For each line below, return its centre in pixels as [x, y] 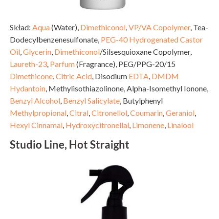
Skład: [21, 27]
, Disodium [110, 76]
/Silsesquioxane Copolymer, [146, 51]
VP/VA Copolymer [159, 27]
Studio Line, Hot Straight [70, 144]
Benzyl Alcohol [35, 100]
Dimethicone [31, 76]
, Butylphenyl [141, 100]
